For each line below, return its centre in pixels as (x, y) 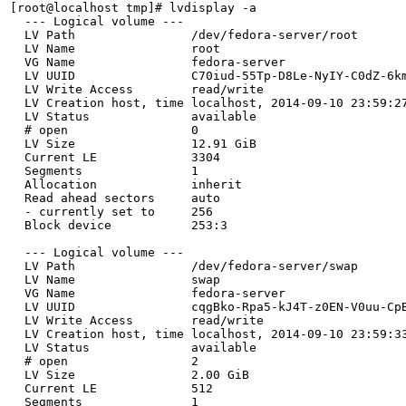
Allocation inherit (126, 184)
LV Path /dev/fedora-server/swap (184, 266)
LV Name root (115, 48)
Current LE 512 (111, 388)
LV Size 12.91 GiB (133, 144)
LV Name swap (115, 280)
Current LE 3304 (115, 157)
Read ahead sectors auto (115, 198)
